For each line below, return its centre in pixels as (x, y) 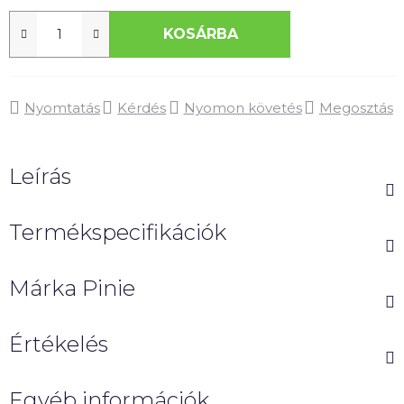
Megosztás (356, 107)
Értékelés (59, 344)
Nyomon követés (243, 107)
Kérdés (142, 107)
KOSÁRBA (200, 33)
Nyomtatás (62, 107)
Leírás (40, 176)
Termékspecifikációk (118, 232)
